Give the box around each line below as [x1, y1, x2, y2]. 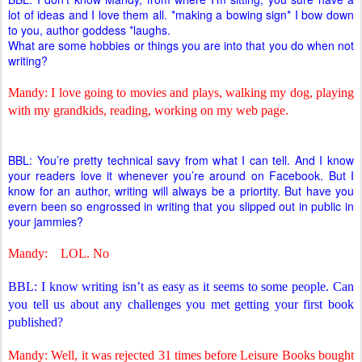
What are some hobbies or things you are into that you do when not [8, 37, 354, 53]
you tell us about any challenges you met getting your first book [8, 297, 354, 311]
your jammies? [8, 213, 83, 229]
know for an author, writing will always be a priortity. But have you [8, 183, 354, 199]
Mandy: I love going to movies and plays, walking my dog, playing [8, 86, 354, 99]
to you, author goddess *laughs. [8, 22, 170, 38]
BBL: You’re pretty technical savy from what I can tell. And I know [8, 152, 354, 168]
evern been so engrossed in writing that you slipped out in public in [8, 198, 354, 214]
